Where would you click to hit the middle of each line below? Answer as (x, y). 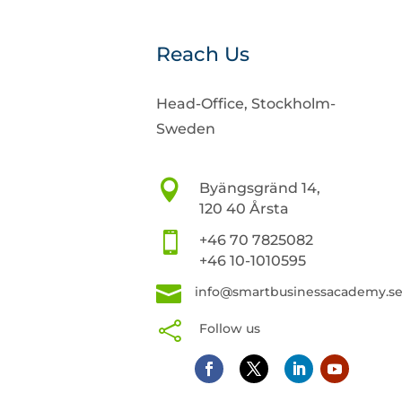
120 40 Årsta (244, 208)
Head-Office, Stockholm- (246, 103)
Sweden (186, 128)
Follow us (229, 328)
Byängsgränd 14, (259, 188)
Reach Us (203, 54)
